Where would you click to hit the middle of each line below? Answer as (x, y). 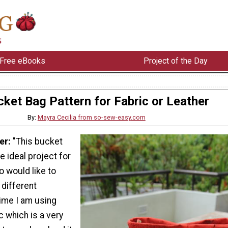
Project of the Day (175, 61)
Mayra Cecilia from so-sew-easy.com (91, 117)
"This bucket (38, 142)
